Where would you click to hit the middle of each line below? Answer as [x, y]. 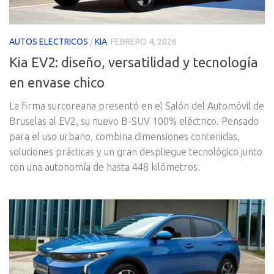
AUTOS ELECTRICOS [49, 42]
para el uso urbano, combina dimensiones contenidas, [124, 136]
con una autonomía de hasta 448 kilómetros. [105, 167]
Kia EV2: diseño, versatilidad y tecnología [134, 62]
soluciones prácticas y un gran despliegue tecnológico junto [136, 151]
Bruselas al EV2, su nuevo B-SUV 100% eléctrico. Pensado [134, 121]
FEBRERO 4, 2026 [144, 42]
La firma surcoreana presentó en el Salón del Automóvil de [137, 106]
